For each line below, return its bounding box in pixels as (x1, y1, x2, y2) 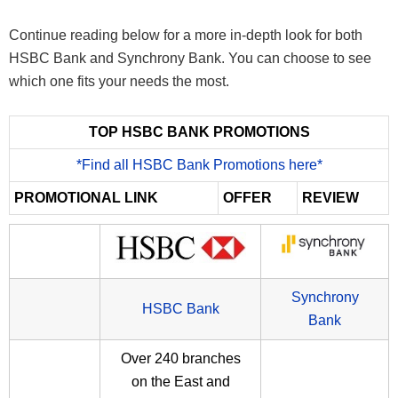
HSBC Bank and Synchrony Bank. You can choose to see (9, 51, 371, 67)
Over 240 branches (120, 351, 241, 367)
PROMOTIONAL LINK (14, 190, 158, 206)
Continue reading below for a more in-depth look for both (9, 28, 362, 44)
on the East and (131, 374, 230, 390)
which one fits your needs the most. (9, 74, 229, 90)
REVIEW (302, 190, 359, 206)
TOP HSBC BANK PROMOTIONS (88, 124, 310, 140)
